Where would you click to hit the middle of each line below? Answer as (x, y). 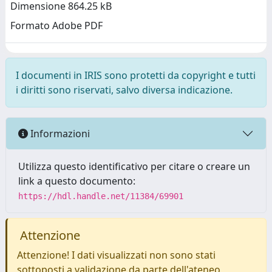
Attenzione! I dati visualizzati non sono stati (116, 255)
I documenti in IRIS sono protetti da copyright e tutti (136, 75)
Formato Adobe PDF (56, 26)
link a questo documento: (77, 181)
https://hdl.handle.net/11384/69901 (101, 196)
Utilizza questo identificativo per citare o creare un (134, 166)
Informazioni (59, 133)
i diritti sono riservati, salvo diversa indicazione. (124, 90)
